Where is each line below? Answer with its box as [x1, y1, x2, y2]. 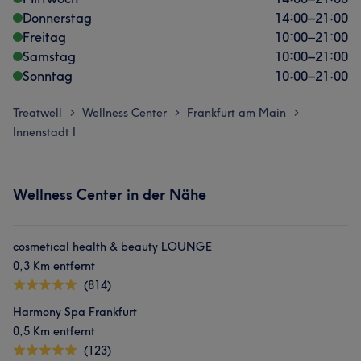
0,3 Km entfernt [13, 259, 95, 273]
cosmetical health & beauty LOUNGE [13, 239, 212, 254]
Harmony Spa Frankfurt [13, 305, 137, 319]
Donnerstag [23, 10, 92, 26]
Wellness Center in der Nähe [13, 185, 206, 204]
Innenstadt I [13, 125, 76, 139]
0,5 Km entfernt [13, 324, 95, 338]
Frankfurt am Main [187, 106, 286, 120]
